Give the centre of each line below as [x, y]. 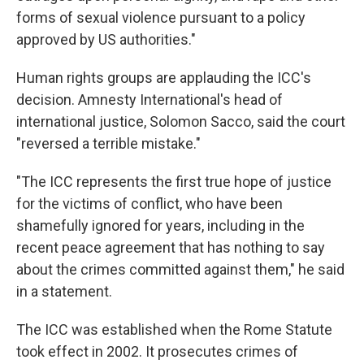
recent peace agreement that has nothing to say [171, 248]
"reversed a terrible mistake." [108, 144]
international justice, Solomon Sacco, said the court [181, 122]
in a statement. [64, 292]
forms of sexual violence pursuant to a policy [161, 18]
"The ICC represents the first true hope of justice [174, 182]
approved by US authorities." [106, 40]
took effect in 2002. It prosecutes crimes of [157, 352]
